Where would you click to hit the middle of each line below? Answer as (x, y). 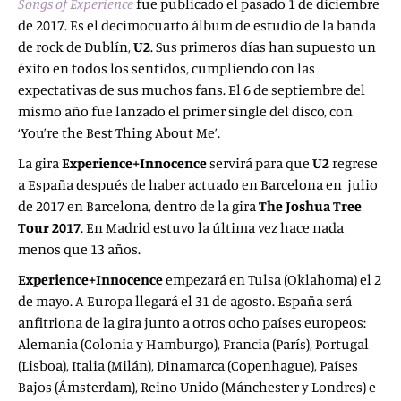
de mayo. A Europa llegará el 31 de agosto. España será (185, 301)
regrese (354, 163)
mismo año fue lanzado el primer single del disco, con (185, 111)
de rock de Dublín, (76, 47)
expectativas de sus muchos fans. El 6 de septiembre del (192, 90)
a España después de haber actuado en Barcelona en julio (198, 184)
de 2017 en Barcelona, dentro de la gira (138, 206)
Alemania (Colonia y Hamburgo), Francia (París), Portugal (193, 344)
